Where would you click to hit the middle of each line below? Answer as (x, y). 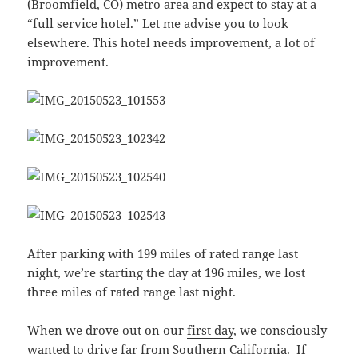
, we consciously (280, 330)
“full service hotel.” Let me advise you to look (158, 24)
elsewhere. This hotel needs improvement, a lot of (171, 43)
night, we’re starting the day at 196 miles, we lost (167, 273)
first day (211, 330)
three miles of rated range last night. (132, 292)
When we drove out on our (107, 330)
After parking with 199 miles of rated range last (163, 254)
